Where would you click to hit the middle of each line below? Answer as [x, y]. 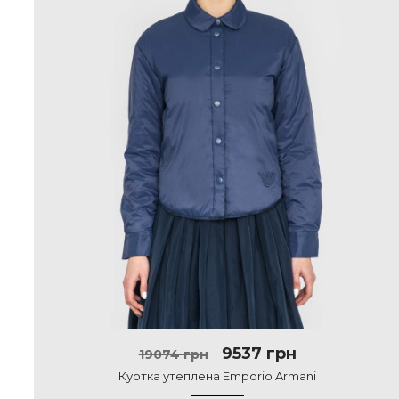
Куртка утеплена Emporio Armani [217, 376]
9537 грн [256, 354]
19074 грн [173, 354]
